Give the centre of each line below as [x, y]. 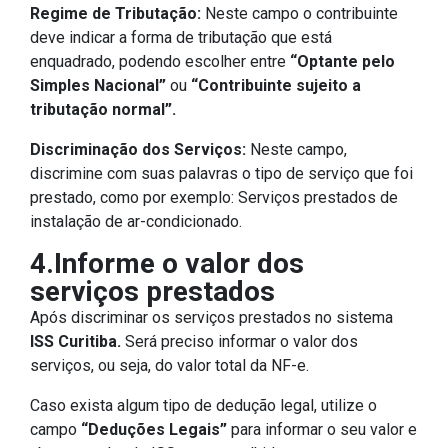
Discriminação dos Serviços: [138, 150]
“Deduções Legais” [154, 430]
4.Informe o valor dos [167, 264]
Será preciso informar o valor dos [239, 342]
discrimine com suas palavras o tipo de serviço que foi [221, 174]
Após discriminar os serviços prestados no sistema [211, 318]
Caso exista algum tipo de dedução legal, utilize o [203, 406]
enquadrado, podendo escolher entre [160, 62]
